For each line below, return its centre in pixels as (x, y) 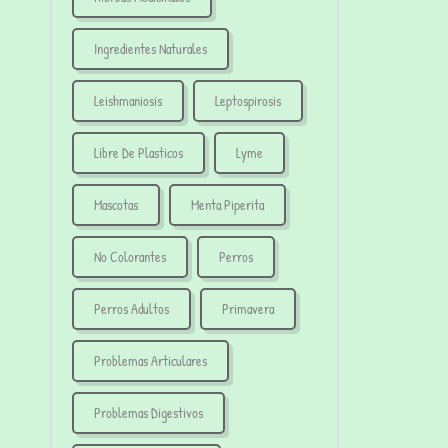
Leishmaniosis (128, 101)
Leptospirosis (248, 101)
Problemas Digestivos (148, 413)
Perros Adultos (131, 309)
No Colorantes (130, 257)
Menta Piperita (227, 205)
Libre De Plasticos (138, 153)
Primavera (248, 309)
